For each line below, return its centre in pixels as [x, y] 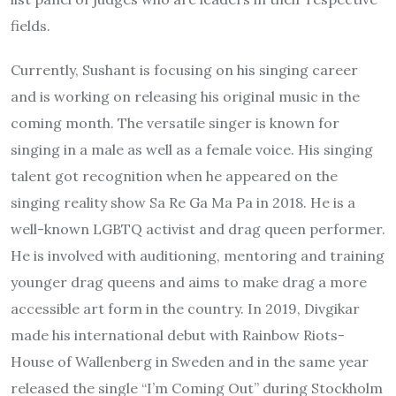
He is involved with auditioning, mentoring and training [198, 255]
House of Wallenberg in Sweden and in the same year [190, 361]
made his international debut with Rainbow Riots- [178, 335]
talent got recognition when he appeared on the [174, 175]
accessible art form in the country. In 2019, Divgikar [185, 308]
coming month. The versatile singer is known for [175, 122]
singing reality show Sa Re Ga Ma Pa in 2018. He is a [183, 202]
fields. [30, 25]
